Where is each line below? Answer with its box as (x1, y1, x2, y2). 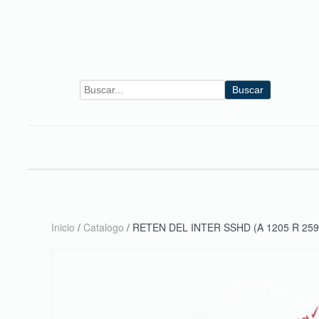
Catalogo (83, 219, 124, 234)
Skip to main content (33, 33, 135, 49)
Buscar (232, 84, 263, 96)
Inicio (51, 219, 75, 234)
